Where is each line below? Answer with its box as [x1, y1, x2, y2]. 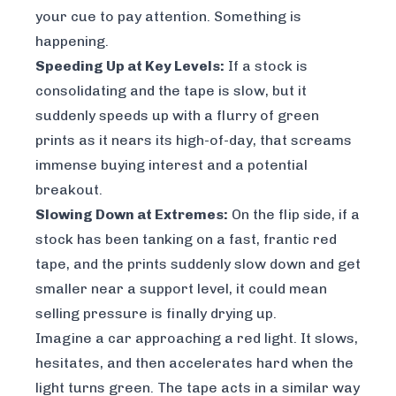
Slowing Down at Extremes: [35, 206, 228, 224]
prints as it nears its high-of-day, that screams [35, 132, 352, 149]
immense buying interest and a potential [35, 156, 308, 174]
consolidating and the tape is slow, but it [35, 82, 307, 100]
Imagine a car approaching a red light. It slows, [35, 330, 358, 347]
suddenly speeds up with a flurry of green [35, 107, 319, 125]
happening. [35, 33, 109, 50]
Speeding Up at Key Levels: [35, 57, 225, 75]
